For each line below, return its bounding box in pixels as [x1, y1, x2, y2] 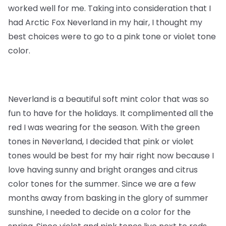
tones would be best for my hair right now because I [8, 150, 214, 161]
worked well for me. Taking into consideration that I [8, 3, 211, 14]
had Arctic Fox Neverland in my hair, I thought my [8, 17, 202, 28]
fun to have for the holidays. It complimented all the [8, 107, 213, 119]
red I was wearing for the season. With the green [8, 122, 200, 133]
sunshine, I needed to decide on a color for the [8, 206, 191, 218]
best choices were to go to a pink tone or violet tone [8, 31, 216, 42]
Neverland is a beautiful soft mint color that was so [8, 93, 209, 105]
